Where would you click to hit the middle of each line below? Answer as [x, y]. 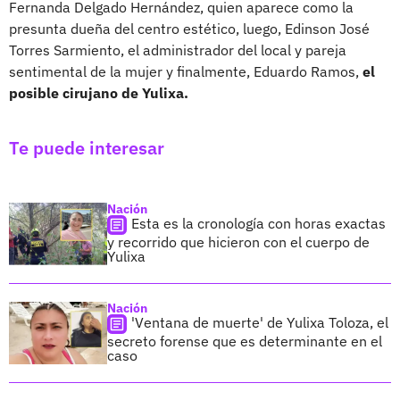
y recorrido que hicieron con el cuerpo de [238, 242]
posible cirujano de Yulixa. [99, 92]
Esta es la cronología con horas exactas [258, 223]
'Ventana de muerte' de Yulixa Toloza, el [260, 322]
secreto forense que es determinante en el [245, 341]
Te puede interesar [87, 147]
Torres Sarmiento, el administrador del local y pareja [178, 50]
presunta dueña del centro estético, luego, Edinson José [189, 28]
